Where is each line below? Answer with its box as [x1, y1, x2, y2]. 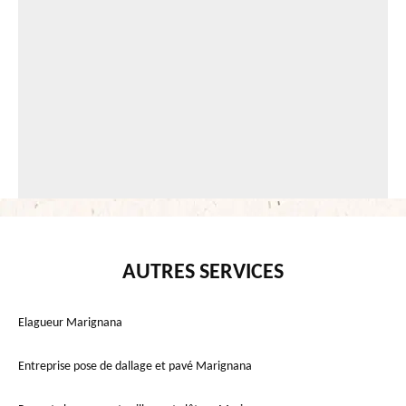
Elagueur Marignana [18, 316, 122, 331]
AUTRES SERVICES [122, 262, 284, 285]
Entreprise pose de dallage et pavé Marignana [18, 360, 252, 374]
